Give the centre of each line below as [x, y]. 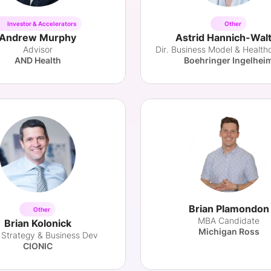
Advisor [38, 49]
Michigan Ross [229, 231]
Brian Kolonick [38, 223]
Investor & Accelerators [42, 23]
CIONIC [38, 246]
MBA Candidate [229, 220]
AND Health [38, 60]
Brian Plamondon [229, 209]
